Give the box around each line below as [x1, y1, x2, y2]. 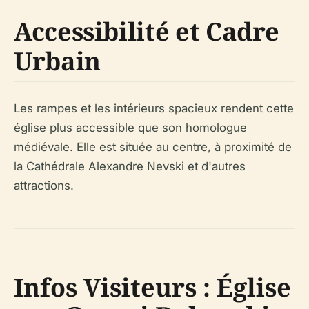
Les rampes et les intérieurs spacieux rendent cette [14, 101, 294, 115]
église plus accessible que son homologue [14, 120, 247, 134]
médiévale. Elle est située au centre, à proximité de [14, 139, 292, 154]
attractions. [14, 178, 74, 192]
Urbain [14, 43, 101, 78]
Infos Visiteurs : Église [14, 270, 291, 304]
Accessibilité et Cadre [14, 14, 280, 48]
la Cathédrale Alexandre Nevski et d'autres [14, 159, 246, 173]
